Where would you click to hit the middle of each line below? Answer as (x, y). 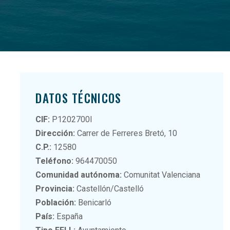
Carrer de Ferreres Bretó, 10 (126, 133)
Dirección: (55, 133)
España (69, 216)
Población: (56, 202)
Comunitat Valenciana (161, 175)
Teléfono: (55, 161)
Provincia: (55, 188)
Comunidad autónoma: (79, 175)
